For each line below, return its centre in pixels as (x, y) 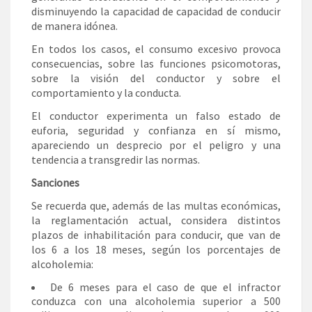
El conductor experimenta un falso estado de (156, 115)
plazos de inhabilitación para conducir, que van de (156, 234)
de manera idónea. (75, 25)
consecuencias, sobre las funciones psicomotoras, (156, 63)
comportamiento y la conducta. (106, 92)
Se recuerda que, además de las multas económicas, (156, 205)
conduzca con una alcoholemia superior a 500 (156, 301)
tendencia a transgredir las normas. (116, 159)
